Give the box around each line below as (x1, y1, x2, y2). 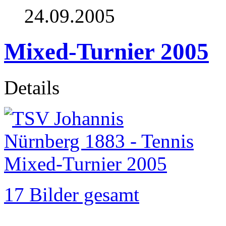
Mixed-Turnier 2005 (4, 38, 209, 65)
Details (4, 76, 60, 98)
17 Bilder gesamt (4, 183, 139, 205)
